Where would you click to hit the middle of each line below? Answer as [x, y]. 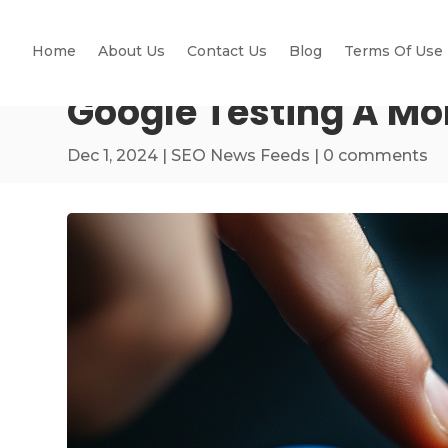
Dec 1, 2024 [113, 155]
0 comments [376, 155]
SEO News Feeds [241, 155]
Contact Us [227, 50]
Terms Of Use [393, 50]
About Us [131, 50]
